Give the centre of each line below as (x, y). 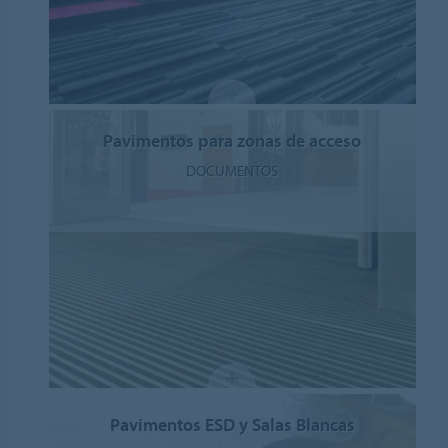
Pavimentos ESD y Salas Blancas (232, 424)
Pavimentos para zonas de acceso (232, 140)
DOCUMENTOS (232, 170)
